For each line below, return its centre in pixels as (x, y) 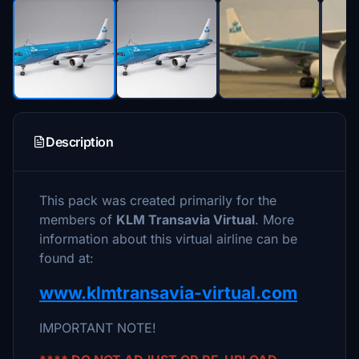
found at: (67, 258)
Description (80, 142)
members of (78, 220)
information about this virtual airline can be (168, 239)
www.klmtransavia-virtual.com (168, 292)
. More (274, 220)
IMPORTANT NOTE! (98, 328)
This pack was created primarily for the (158, 200)
